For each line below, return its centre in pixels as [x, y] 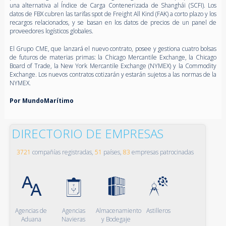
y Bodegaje [116, 219]
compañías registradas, [63, 152]
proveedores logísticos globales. [51, 31]
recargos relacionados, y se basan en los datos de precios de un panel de [113, 22]
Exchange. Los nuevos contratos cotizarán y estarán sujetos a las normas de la [113, 74]
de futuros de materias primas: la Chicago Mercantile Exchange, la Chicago [113, 57]
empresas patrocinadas [162, 152]
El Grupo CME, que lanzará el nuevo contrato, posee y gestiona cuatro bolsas [113, 48]
